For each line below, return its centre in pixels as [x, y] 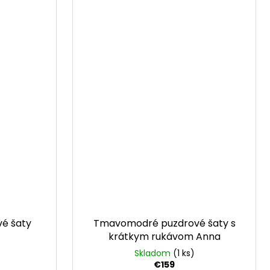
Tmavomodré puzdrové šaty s [164, 224]
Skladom [153, 253]
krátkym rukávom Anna [164, 237]
